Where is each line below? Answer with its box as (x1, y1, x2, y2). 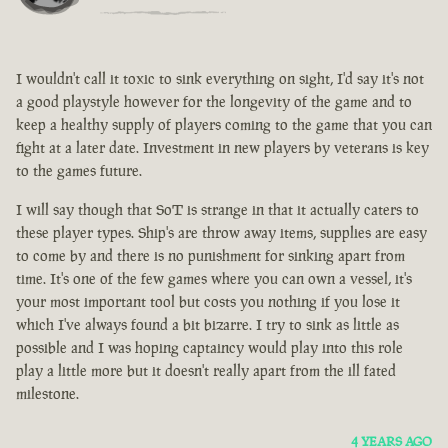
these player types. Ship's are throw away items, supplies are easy (16, 223, 427, 243)
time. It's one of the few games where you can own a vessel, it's (16, 269, 412, 289)
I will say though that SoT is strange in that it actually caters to (16, 200, 419, 220)
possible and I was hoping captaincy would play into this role (16, 338, 403, 358)
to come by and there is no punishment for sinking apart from (16, 246, 405, 266)
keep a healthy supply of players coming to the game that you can (16, 115, 432, 135)
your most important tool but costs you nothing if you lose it (16, 292, 400, 312)
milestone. (16, 384, 79, 404)
